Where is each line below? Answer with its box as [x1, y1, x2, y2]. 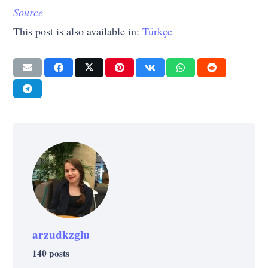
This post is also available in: [13, 23, 143, 38]
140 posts [32, 246, 70, 260]
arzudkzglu [32, 226, 90, 243]
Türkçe [142, 23, 173, 38]
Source [13, 4, 44, 19]
